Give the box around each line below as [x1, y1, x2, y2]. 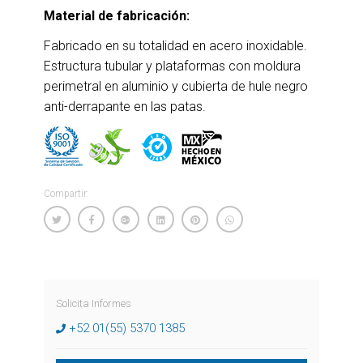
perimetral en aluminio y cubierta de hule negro [43, 79, 308, 94]
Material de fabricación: [43, 8, 190, 23]
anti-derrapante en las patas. [43, 99, 206, 114]
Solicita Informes [55, 297, 131, 310]
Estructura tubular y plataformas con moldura [43, 58, 301, 74]
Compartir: [43, 188, 89, 199]
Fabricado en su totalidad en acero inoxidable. [43, 38, 307, 53]
